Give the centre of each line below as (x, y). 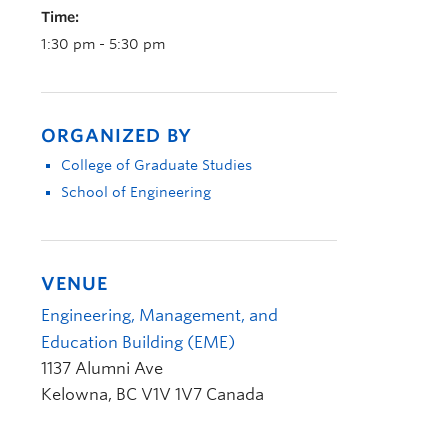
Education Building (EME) (138, 342)
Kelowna (74, 394)
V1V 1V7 (171, 394)
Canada (235, 394)
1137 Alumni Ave (102, 368)
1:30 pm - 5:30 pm (103, 44)
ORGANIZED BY (116, 135)
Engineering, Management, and (159, 315)
